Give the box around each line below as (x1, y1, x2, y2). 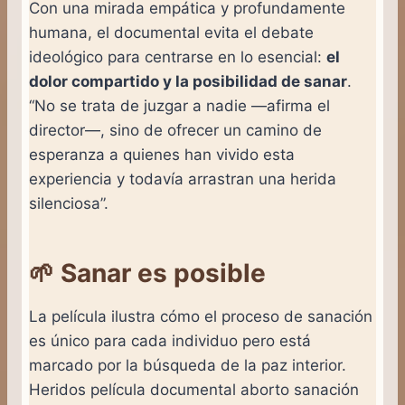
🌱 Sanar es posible (29, 258, 266, 289)
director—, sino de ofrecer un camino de (29, 121, 322, 140)
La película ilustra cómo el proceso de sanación (29, 307, 372, 326)
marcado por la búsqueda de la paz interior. (29, 356, 346, 375)
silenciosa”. (29, 194, 108, 213)
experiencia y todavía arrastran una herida (29, 170, 336, 189)
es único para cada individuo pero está (29, 332, 311, 351)
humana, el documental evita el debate (29, 24, 314, 42)
